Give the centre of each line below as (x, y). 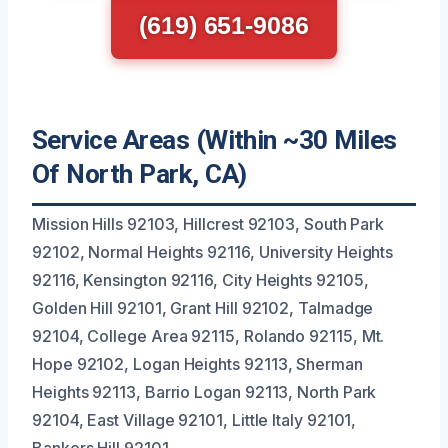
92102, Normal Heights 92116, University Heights (213, 251)
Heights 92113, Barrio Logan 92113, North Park (204, 391)
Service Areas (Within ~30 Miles (214, 139)
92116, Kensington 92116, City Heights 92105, (200, 279)
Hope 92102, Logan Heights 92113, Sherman (197, 363)
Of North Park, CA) (139, 173)
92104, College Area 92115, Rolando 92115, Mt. (208, 335)
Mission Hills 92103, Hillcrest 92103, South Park (208, 223)
